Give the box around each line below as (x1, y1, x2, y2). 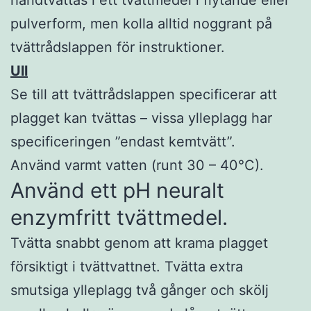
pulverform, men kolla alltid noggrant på (10, 15, 272, 32)
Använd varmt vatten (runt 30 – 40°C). (10, 156, 264, 174)
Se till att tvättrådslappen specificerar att (10, 85, 277, 103)
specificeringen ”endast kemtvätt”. (10, 133, 235, 150)
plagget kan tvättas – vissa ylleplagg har (10, 109, 272, 126)
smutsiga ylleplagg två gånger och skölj (10, 281, 269, 299)
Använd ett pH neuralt (10, 177, 224, 203)
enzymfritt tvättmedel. (10, 204, 228, 230)
